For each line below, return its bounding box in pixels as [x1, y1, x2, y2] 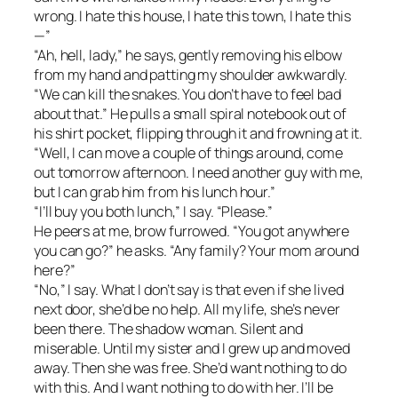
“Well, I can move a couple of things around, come [34, 142, 344, 163]
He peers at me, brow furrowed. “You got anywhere [34, 220, 350, 241]
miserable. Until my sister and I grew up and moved [34, 338, 350, 358]
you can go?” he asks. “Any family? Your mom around [34, 240, 359, 260]
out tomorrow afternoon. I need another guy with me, [34, 162, 363, 182]
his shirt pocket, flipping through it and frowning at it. [34, 123, 363, 143]
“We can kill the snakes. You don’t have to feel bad [34, 84, 341, 104]
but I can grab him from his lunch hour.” [34, 181, 275, 202]
